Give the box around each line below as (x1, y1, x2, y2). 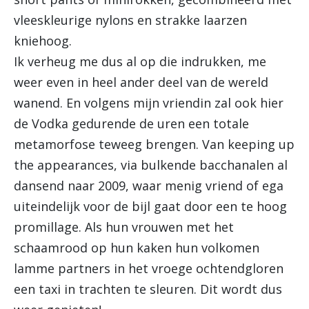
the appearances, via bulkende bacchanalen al (14, 157, 288, 173)
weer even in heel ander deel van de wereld (14, 74, 268, 90)
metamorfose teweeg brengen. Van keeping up (14, 136, 295, 152)
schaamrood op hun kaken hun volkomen (14, 239, 259, 256)
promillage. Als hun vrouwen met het (14, 219, 234, 235)
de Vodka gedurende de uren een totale (14, 115, 249, 132)
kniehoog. (14, 32, 72, 49)
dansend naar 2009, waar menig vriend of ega (14, 177, 283, 194)
